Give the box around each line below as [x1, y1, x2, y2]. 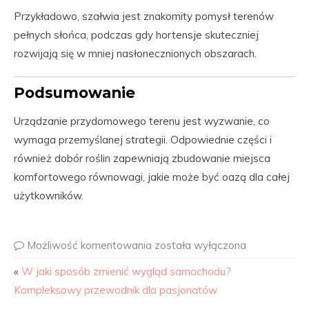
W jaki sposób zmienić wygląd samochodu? [21, 265, 231, 278]
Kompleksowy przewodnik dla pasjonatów [14, 283, 217, 297]
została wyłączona [154, 239, 246, 252]
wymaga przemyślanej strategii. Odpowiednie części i [14, 133, 272, 146]
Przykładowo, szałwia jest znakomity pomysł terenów [14, 10, 274, 23]
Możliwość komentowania [27, 239, 154, 252]
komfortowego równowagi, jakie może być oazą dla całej [14, 170, 290, 183]
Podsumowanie [14, 83, 135, 101]
